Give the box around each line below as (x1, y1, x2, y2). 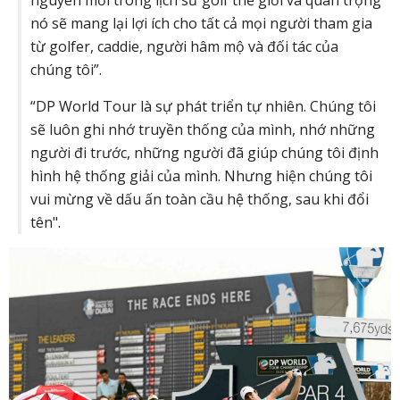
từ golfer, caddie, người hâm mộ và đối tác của (30, 37, 338, 57)
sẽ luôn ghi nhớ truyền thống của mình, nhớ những (30, 120, 375, 140)
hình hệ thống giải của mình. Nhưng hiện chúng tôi (30, 166, 372, 187)
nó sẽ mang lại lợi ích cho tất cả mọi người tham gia (30, 13, 372, 34)
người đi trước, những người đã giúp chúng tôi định (30, 143, 379, 163)
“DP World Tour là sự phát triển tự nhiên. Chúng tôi (30, 96, 376, 117)
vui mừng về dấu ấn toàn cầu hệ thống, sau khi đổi (30, 189, 369, 210)
